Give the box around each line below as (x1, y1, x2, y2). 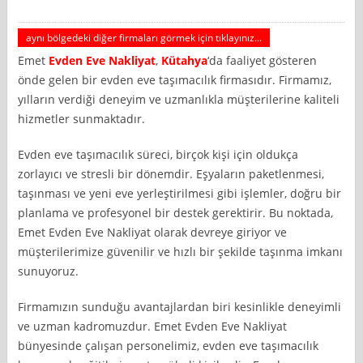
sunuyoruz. (18, 263, 79, 279)
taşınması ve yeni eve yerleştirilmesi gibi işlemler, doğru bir (18, 185, 342, 201)
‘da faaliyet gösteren (207, 52, 318, 68)
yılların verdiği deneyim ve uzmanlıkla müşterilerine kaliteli (18, 91, 340, 107)
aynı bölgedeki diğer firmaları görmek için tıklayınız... (26, 30, 263, 45)
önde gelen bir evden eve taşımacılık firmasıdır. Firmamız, (18, 71, 332, 88)
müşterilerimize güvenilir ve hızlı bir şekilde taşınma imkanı (18, 243, 344, 259)
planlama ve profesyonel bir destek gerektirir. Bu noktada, (18, 204, 334, 220)
